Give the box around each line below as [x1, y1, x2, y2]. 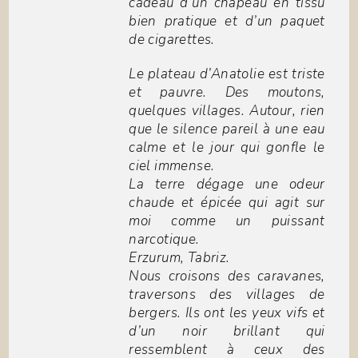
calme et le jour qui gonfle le [129, 138, 325, 157]
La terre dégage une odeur [129, 175, 325, 194]
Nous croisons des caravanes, [129, 267, 325, 286]
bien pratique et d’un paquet [129, 12, 325, 31]
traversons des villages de [129, 285, 325, 304]
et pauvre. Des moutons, [129, 83, 325, 102]
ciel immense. [129, 157, 215, 176]
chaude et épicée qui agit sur [129, 193, 325, 213]
